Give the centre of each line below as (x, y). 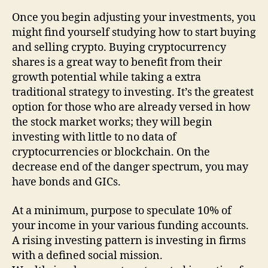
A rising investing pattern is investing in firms (129, 240)
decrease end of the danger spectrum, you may (130, 167)
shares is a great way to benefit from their (117, 63)
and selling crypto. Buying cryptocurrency (119, 48)
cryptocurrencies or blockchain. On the (111, 152)
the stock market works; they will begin (112, 122)
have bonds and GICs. (66, 182)
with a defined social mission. (87, 255)
